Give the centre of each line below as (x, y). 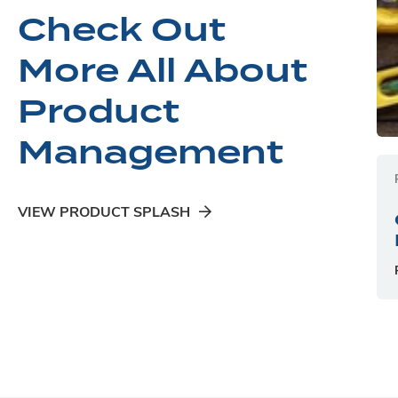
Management (151, 153)
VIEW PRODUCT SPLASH (104, 213)
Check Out (122, 31)
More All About (163, 72)
